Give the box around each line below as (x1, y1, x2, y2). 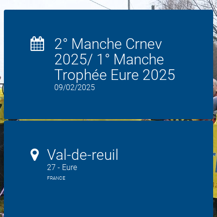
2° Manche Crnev (54, 35, 162, 52)
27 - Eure (47, 163, 77, 172)
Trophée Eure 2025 (54, 66, 175, 83)
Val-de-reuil (47, 146, 119, 163)
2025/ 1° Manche (54, 51, 164, 68)
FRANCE (47, 175, 65, 181)
